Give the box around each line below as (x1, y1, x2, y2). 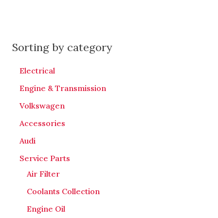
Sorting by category (12, 40, 112, 54)
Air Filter (26, 169, 60, 179)
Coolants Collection (26, 186, 100, 197)
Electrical (19, 66, 55, 76)
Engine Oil (26, 204, 65, 214)
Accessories (19, 118, 65, 128)
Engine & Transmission (19, 83, 106, 93)
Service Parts (19, 153, 70, 163)
